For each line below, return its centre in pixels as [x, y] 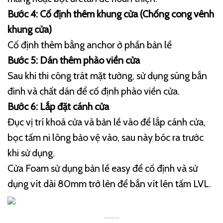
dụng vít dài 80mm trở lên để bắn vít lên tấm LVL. [109, 184]
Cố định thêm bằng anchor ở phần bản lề [90, 45]
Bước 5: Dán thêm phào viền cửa [74, 60]
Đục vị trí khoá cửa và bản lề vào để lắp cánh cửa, [107, 122]
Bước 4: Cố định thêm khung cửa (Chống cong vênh [111, 14]
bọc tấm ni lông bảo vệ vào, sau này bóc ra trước [106, 138]
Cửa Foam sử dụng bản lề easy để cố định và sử [103, 168]
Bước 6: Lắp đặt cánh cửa [58, 107]
